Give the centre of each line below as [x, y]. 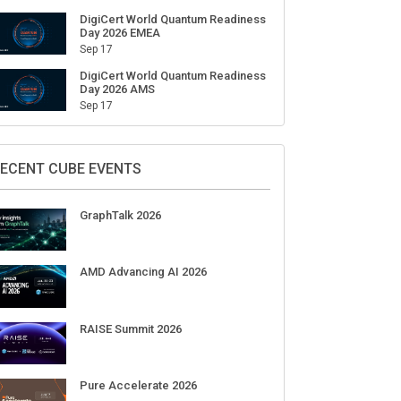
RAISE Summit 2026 [130, 328]
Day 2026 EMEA [119, 32]
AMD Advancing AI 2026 [143, 272]
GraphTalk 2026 [120, 216]
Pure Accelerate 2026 [138, 385]
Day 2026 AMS [117, 89]
